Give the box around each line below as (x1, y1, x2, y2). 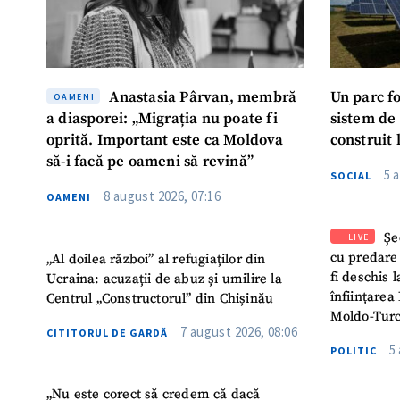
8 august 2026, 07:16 (104, 187, 221, 205)
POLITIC (329, 343, 377, 357)
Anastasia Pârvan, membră (105, 88, 297, 108)
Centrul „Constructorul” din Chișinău (46, 289, 278, 307)
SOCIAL (329, 169, 371, 183)
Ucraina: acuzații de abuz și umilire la (46, 270, 282, 287)
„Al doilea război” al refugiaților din (46, 250, 266, 268)
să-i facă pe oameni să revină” (46, 153, 262, 172)
